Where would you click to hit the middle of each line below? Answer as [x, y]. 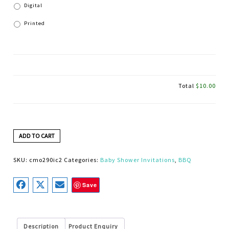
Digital [33, 5]
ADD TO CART [37, 136]
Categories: [82, 160]
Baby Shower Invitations [138, 160]
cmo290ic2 [46, 160]
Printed [35, 23]
